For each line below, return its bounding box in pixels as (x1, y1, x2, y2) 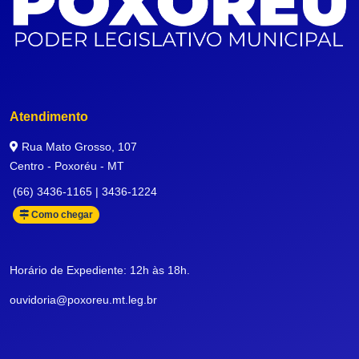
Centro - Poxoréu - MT (10, 159, 124, 173)
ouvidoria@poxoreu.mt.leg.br (10, 293, 157, 307)
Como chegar (28, 209, 93, 221)
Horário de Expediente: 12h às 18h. (10, 264, 190, 277)
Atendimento (10, 110, 88, 124)
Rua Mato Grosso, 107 (18, 140, 137, 154)
